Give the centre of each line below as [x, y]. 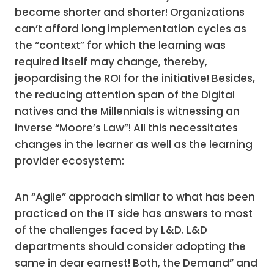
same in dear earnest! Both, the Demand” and [136, 263]
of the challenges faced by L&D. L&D [111, 230]
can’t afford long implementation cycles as [131, 29]
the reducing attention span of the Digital [125, 95]
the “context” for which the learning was [120, 45]
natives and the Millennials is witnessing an [127, 111]
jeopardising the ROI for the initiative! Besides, [135, 78]
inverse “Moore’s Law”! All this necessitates [126, 128]
